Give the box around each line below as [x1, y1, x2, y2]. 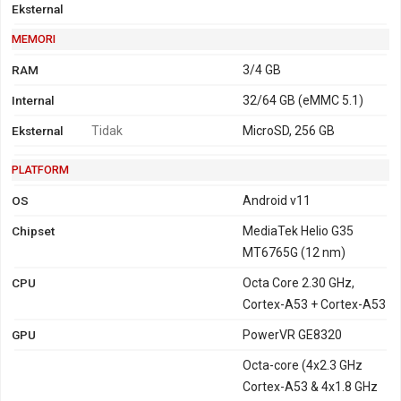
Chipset [12, 223, 55, 238]
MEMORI [12, 31, 55, 46]
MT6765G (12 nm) [243, 244, 346, 260]
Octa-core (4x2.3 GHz [243, 357, 363, 372]
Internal [12, 92, 55, 107]
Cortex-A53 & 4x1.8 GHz [243, 379, 379, 394]
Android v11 [243, 192, 311, 208]
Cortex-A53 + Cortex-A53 [243, 296, 387, 311]
